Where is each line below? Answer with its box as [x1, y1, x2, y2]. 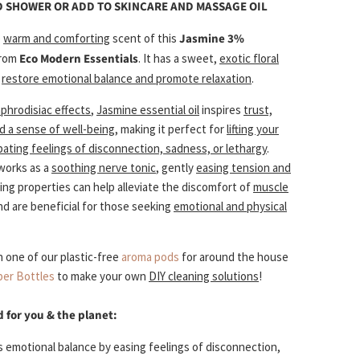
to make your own [55, 268, 149, 284]
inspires [199, 102, 243, 118]
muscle [253, 179, 288, 195]
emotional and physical [174, 198, 287, 215]
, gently [156, 160, 196, 176]
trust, [243, 102, 272, 118]
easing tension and [196, 160, 291, 176]
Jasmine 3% [179, 31, 244, 48]
